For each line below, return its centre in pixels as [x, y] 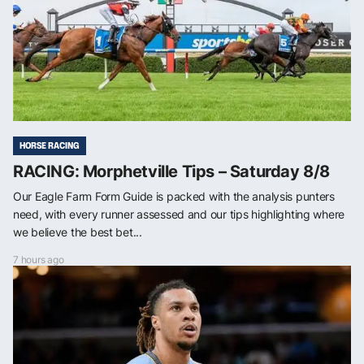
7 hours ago [39, 259]
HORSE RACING [50, 145]
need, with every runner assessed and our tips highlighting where [179, 214]
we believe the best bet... [78, 232]
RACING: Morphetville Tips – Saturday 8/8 [171, 171]
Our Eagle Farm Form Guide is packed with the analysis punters [174, 196]
